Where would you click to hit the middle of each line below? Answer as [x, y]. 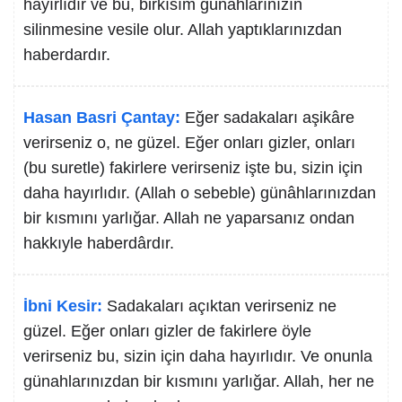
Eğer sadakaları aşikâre [270, 118]
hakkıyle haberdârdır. [99, 243]
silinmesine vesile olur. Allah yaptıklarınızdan [183, 30]
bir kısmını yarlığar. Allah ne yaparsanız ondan [189, 218]
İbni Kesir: [63, 306]
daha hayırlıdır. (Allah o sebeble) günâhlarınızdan [200, 193]
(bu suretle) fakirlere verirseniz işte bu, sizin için [193, 168]
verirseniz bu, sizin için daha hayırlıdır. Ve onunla [198, 356]
